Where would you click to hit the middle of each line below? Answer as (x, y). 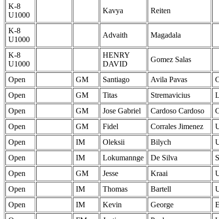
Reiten (161, 11)
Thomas (115, 189)
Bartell (161, 189)
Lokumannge (123, 158)
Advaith (115, 35)
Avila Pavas (169, 80)
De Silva (164, 158)
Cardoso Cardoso (177, 111)
